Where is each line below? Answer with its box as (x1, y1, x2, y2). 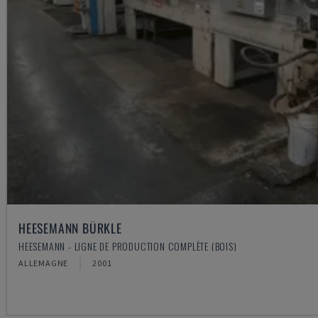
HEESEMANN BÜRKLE (18, 219, 122, 238)
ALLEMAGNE (18, 258, 69, 269)
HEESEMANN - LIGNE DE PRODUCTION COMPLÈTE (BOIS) (18, 238, 237, 254)
